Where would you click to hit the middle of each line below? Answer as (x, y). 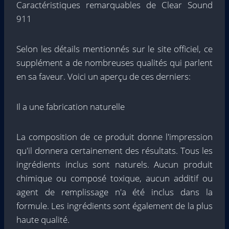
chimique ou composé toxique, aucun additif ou (114, 178)
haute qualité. (43, 220)
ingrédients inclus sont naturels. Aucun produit (114, 164)
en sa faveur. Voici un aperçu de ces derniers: (104, 76)
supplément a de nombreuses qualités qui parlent (114, 63)
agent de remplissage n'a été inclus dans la (114, 192)
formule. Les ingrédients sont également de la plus (114, 206)
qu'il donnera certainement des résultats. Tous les (114, 151)
